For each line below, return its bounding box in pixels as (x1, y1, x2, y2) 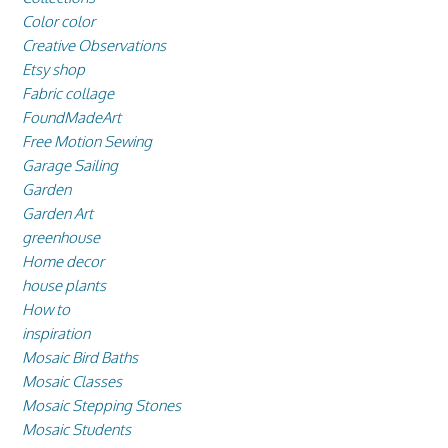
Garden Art (22, 204, 93, 224)
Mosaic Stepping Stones (22, 396, 181, 416)
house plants (22, 276, 106, 296)
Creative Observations (22, 36, 166, 56)
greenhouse (22, 228, 100, 248)
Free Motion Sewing (22, 132, 152, 152)
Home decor (22, 252, 104, 272)
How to (22, 300, 70, 320)
